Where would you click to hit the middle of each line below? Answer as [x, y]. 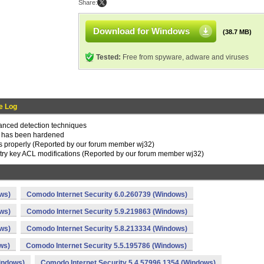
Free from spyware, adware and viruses [185, 57]
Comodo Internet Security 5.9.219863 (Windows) [107, 212]
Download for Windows [141, 31]
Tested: [108, 57]
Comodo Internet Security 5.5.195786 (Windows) [106, 246]
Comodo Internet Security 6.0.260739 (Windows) [107, 194]
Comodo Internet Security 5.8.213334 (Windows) [107, 229]
